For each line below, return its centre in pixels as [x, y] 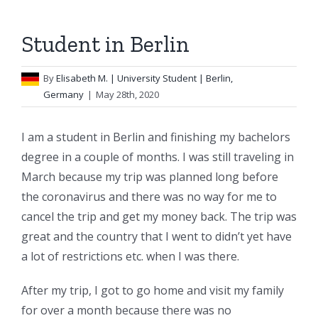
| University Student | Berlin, [171, 78]
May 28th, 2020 [127, 94]
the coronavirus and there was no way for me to [149, 197]
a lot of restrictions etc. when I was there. [130, 256]
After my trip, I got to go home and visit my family [153, 290]
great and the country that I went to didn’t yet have [157, 236]
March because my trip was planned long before [150, 177]
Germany [64, 94]
